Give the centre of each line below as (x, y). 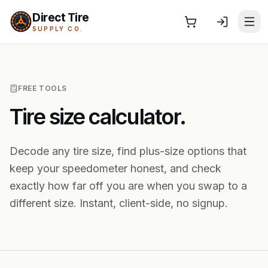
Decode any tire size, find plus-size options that (128, 151)
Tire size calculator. (98, 117)
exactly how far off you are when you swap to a (128, 186)
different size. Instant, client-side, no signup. (119, 203)
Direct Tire (61, 17)
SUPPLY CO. (58, 28)
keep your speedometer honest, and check (115, 168)
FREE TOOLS (42, 88)
